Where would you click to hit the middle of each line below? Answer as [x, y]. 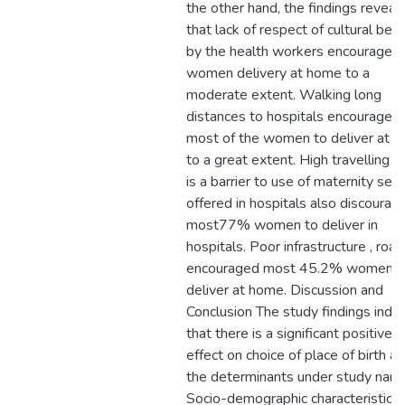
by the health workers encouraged [293, 52]
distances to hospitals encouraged [293, 117]
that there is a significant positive [289, 334]
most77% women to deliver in [282, 225]
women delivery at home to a [278, 73]
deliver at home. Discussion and [285, 290]
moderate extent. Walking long [284, 95]
